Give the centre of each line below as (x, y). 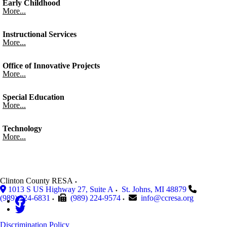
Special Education (33, 97)
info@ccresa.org (167, 198)
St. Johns (136, 189)
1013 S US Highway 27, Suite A (61, 189)
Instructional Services (40, 34)
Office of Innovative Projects (51, 66)
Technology (22, 128)
